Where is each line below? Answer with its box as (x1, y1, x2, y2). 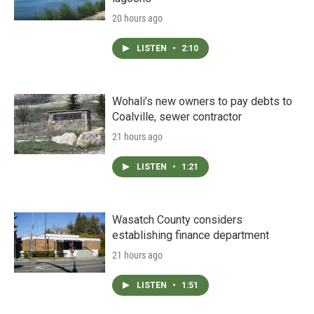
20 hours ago (112, 13, 163, 24)
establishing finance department (112, 228, 269, 242)
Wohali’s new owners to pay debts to (112, 95, 292, 108)
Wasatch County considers (112, 213, 243, 226)
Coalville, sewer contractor (112, 110, 242, 123)
